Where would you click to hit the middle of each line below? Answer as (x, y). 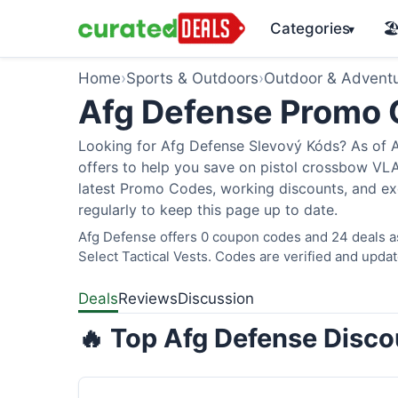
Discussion (216, 298)
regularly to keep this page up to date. (208, 210)
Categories (310, 28)
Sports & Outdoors (192, 78)
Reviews (148, 298)
